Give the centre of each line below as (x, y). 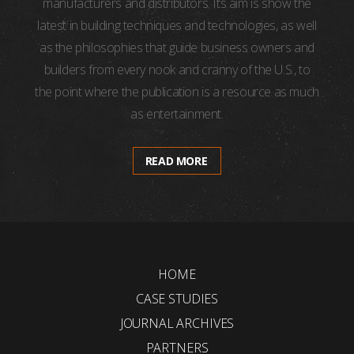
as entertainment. (177, 114)
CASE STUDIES (177, 299)
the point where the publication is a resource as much (177, 92)
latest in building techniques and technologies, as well (177, 25)
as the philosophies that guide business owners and (177, 47)
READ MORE (176, 161)
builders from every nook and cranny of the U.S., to (177, 70)
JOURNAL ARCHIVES (177, 323)
